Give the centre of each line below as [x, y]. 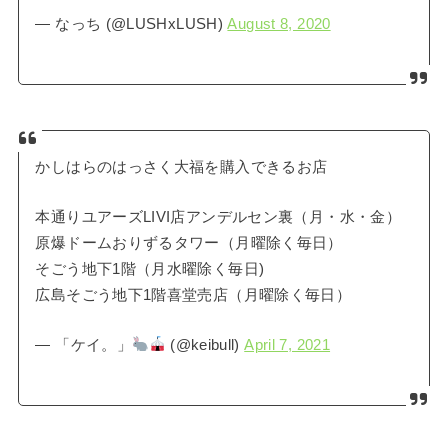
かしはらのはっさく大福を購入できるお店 [181, 167]
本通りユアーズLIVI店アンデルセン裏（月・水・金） [218, 216]
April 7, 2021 [287, 344]
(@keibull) [205, 344]
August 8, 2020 [279, 23]
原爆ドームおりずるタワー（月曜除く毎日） [189, 242]
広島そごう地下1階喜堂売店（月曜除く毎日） [193, 294]
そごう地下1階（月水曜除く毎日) [150, 268]
